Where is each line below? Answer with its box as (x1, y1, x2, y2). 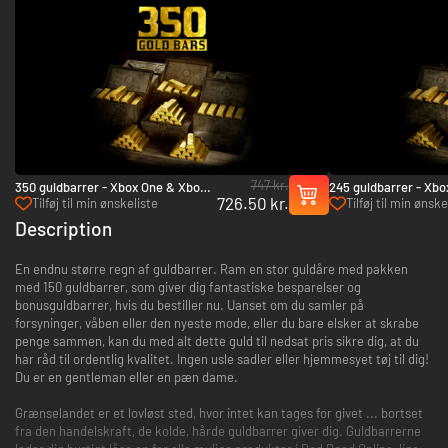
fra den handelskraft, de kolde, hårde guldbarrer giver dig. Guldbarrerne (15, 423, 421, 440)
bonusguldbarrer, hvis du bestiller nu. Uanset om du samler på (15, 297, 364, 314)
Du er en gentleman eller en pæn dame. (15, 369, 238, 386)
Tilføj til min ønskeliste (32, 195, 158, 212)
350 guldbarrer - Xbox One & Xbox (15, 178, 206, 195)
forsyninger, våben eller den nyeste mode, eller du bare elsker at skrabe (15, 315, 419, 332)
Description (15, 217, 112, 241)
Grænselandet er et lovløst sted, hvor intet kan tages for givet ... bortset (15, 405, 423, 422)
